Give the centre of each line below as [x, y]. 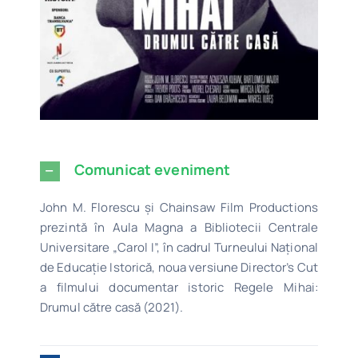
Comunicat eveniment [152, 169]
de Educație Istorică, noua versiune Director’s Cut [179, 267]
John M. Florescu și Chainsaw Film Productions [179, 207]
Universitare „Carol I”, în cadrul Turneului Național [179, 247]
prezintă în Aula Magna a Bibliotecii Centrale [179, 227]
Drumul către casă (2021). [111, 307]
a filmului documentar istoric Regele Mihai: [179, 287]
